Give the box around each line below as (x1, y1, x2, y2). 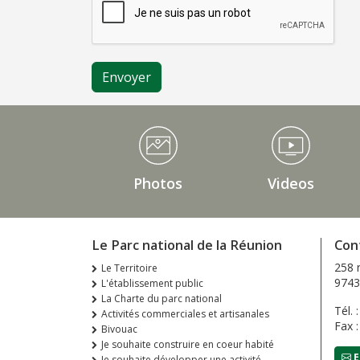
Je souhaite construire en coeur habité (101, 337, 274, 351)
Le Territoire (101, 261, 157, 275)
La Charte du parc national (101, 292, 222, 305)
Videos (267, 174, 314, 193)
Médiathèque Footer (91, 125, 198, 140)
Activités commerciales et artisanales (101, 307, 269, 321)
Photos (133, 174, 182, 193)
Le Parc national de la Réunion (92, 236, 282, 254)
